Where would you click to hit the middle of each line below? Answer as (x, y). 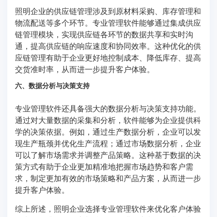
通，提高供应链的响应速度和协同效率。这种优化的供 (108, 46)
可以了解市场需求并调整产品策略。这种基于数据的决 (108, 155)
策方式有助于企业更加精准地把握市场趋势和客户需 (104, 166)
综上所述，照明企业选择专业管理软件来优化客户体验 (108, 208)
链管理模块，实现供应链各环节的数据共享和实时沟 (104, 34)
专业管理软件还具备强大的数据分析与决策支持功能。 (108, 108)
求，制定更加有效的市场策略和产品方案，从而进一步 (108, 178)
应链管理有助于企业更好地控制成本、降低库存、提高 (108, 57)
